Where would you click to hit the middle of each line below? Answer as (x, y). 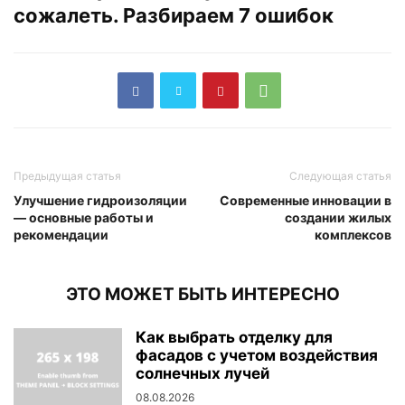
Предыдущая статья (67, 176)
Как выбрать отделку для (234, 338)
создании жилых (338, 218)
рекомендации (61, 235)
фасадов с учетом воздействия (257, 356)
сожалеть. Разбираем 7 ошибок (174, 16)
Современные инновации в (306, 201)
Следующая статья (340, 176)
